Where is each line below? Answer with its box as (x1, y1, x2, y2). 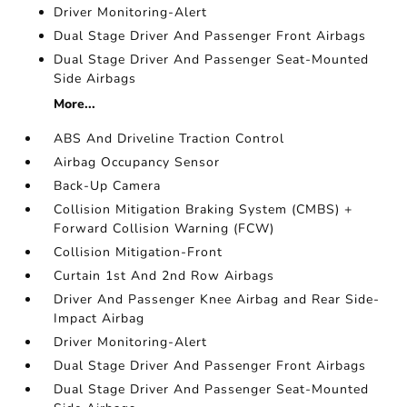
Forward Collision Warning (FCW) (54, 220, 275, 237)
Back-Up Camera (54, 177, 162, 194)
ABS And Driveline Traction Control (54, 130, 285, 147)
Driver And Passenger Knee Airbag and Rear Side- (54, 291, 381, 308)
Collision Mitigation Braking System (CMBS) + (54, 201, 353, 218)
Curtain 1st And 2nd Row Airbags (54, 267, 275, 284)
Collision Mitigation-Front (54, 243, 223, 261)
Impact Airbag (54, 310, 145, 327)
